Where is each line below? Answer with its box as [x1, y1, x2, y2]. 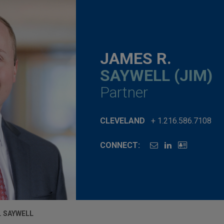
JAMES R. [100, 48, 171, 68]
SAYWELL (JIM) [100, 65, 212, 85]
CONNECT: [100, 140, 140, 150]
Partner [100, 83, 148, 101]
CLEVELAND [100, 115, 145, 125]
